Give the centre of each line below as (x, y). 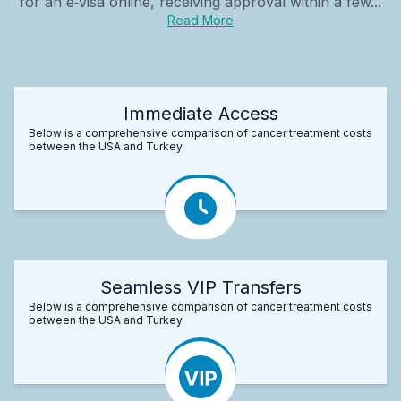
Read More (200, 20)
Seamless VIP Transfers (200, 287)
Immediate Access (200, 113)
